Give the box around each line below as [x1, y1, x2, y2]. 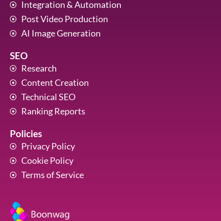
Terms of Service [21, 169, 84, 181]
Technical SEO [21, 91, 75, 103]
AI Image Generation [21, 28, 101, 39]
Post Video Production [21, 13, 108, 25]
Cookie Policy [21, 155, 74, 166]
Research [21, 63, 57, 74]
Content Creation [21, 77, 89, 88]
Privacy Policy [21, 141, 75, 152]
